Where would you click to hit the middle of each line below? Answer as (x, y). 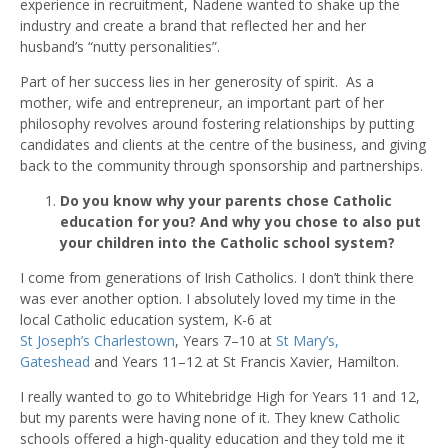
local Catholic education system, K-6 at (146, 320)
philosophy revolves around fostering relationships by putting (217, 124)
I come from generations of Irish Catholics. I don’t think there (217, 278)
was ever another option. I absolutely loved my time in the (208, 299)
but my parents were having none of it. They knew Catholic (210, 418)
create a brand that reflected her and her (234, 26)
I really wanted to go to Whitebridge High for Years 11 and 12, (220, 397)
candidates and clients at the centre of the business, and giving (223, 145)
